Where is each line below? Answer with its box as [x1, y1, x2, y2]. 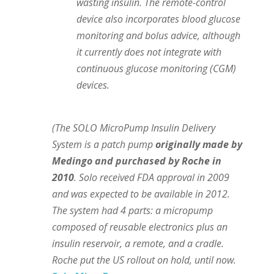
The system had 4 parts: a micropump [51, 204, 213, 217]
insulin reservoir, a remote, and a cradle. [51, 237, 224, 250]
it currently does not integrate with [76, 45, 221, 59]
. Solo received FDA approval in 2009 [73, 171, 229, 184]
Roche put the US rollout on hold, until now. [51, 253, 236, 267]
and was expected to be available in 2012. [51, 187, 230, 201]
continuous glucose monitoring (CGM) [76, 62, 236, 75]
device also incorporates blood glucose [76, 12, 240, 26]
